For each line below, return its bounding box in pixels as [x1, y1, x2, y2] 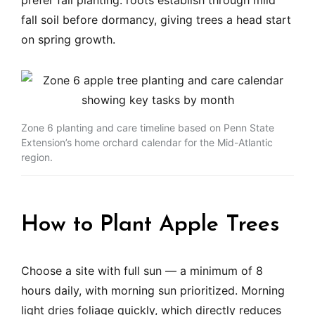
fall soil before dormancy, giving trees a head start [21, 13, 291, 27]
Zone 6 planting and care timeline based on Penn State [21, 122, 274, 134]
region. [21, 151, 53, 164]
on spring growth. [21, 32, 115, 47]
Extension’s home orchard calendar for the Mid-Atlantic [21, 136, 273, 149]
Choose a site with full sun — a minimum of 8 [21, 264, 263, 278]
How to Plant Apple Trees [21, 214, 280, 237]
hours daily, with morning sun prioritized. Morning [21, 283, 285, 298]
